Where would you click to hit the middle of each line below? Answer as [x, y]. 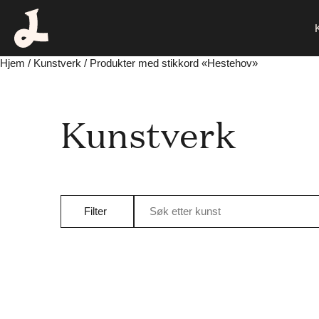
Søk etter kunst [185, 211]
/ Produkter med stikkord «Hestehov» [169, 63]
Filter [95, 211]
